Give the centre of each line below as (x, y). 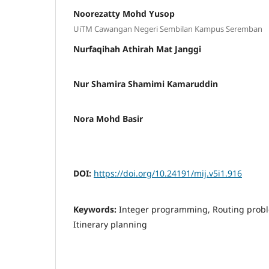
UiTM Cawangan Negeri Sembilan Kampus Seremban (168, 29)
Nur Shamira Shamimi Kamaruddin (146, 84)
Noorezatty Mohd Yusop (124, 13)
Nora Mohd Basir (108, 119)
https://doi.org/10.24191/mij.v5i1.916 (168, 174)
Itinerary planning (110, 225)
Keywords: (96, 210)
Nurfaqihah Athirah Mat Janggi (137, 49)
